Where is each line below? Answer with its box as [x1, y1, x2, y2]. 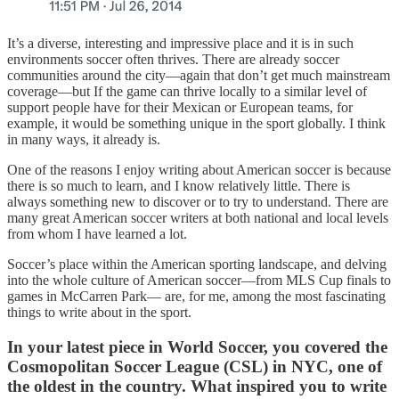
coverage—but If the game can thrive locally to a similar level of [7, 83, 367, 99]
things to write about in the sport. [7, 304, 191, 320]
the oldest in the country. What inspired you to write [7, 376, 387, 395]
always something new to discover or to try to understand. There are [7, 193, 388, 209]
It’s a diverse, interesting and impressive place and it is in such [7, 35, 354, 51]
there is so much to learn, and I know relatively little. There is [7, 177, 350, 193]
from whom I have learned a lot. [7, 225, 187, 241]
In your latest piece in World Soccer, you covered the [7, 337, 387, 356]
